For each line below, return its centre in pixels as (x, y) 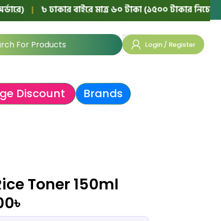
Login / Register (170, 44)
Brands (103, 93)
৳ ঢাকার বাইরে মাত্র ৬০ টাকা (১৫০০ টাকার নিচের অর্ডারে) (113, 9)
